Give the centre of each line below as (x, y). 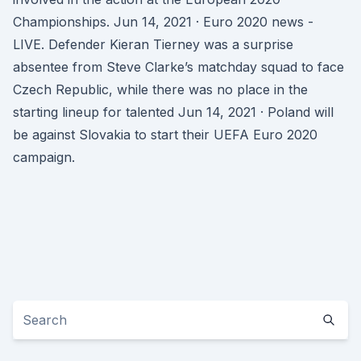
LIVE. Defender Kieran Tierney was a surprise (153, 44)
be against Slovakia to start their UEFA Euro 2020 (165, 135)
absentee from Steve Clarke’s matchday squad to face (178, 67)
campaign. (44, 157)
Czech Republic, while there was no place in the (160, 89)
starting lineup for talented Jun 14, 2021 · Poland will (173, 112)
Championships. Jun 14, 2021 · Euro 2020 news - (163, 22)
